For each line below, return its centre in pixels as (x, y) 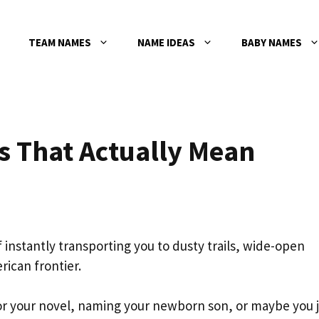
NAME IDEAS (166, 42)
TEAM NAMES (60, 42)
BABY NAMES (272, 42)
